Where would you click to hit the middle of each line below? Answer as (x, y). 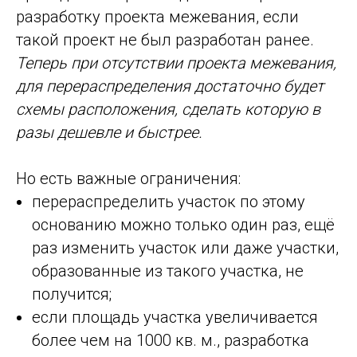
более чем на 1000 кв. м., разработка (171, 341)
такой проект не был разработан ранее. (165, 40)
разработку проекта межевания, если (157, 17)
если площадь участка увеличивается (175, 318)
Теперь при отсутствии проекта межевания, (176, 63)
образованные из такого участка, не (168, 271)
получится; (72, 294)
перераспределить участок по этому (169, 202)
